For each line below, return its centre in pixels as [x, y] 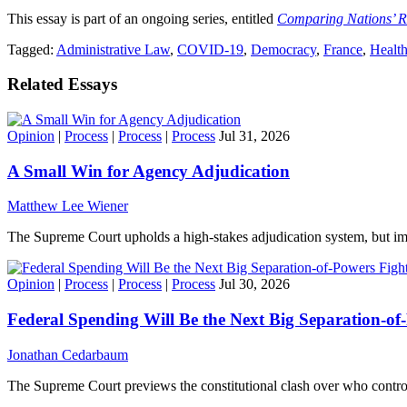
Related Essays [62, 84]
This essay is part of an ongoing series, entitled [142, 18]
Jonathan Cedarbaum [68, 354]
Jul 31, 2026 [254, 135]
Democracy [283, 49]
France [343, 49]
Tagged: [32, 49]
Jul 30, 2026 [254, 284]
